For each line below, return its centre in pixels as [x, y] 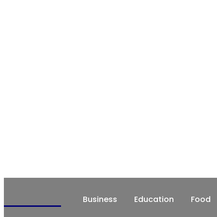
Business [100, 199]
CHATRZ [32, 200]
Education [154, 199]
